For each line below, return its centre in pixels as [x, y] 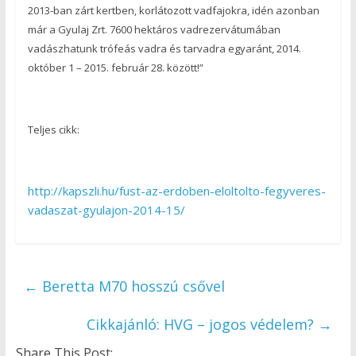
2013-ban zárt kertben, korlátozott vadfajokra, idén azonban [173, 10]
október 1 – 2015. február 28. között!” [115, 67]
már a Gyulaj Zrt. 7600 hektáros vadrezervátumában [154, 29]
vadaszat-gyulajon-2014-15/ [106, 209]
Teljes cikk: [53, 129]
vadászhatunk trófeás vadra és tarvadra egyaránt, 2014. [164, 48]
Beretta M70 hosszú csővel [131, 286]
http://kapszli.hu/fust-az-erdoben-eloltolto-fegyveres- [176, 190]
